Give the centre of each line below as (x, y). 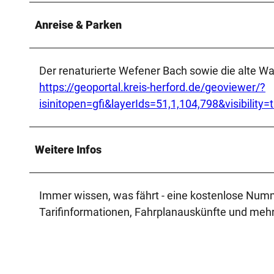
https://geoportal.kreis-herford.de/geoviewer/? (152, 87)
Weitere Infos (68, 149)
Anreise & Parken (78, 24)
